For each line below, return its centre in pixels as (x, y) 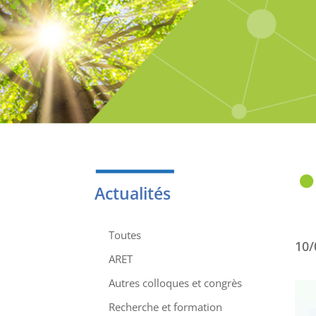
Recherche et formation (166, 306)
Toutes (125, 235)
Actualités (133, 193)
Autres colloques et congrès (176, 282)
